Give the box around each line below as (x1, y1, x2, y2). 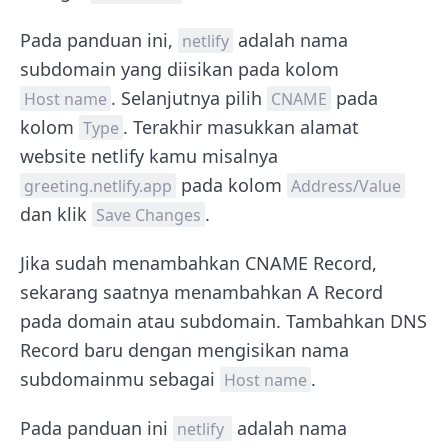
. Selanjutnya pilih (111, 85, 267, 110)
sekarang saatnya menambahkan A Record (20, 279, 383, 304)
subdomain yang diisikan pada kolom (20, 56, 339, 81)
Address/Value (291, 174, 401, 197)
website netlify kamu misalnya (20, 143, 278, 168)
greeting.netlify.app (24, 174, 172, 197)
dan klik (20, 201, 92, 226)
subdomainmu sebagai (20, 366, 220, 391)
